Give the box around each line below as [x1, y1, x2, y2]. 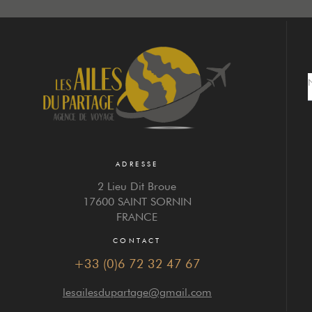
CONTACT [113, 236, 162, 245]
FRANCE [116, 210, 158, 224]
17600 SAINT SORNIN [82, 195, 192, 209]
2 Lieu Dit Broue [97, 180, 177, 194]
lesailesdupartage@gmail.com [62, 286, 212, 299]
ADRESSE [116, 159, 159, 169]
